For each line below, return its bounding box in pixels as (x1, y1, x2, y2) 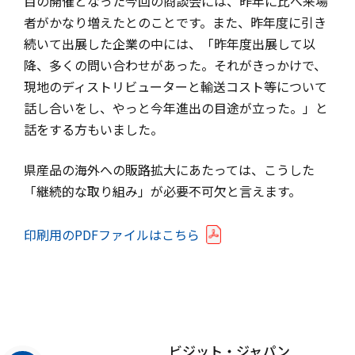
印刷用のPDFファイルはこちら (24, 224, 200, 244)
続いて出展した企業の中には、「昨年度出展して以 (24, 33, 315, 53)
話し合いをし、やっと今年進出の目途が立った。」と (24, 97, 328, 117)
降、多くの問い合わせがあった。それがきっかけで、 (24, 55, 326, 74)
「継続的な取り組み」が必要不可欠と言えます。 (24, 181, 301, 200)
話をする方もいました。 (24, 119, 163, 139)
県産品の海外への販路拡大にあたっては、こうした (24, 159, 315, 179)
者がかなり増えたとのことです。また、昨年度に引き (24, 12, 326, 32)
